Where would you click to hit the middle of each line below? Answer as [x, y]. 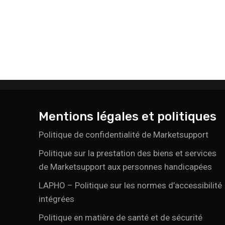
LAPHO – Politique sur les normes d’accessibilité [131, 185]
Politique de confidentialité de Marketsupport [124, 134]
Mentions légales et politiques [128, 116]
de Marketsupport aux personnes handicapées [126, 166]
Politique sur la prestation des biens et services [128, 153]
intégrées [57, 199]
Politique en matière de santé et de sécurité [121, 217]
